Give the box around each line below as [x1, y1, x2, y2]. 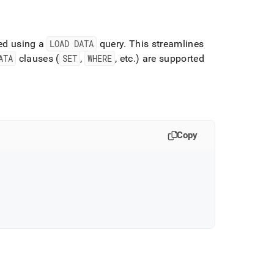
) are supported [136, 53, 204, 64]
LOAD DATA [50, 38, 94, 50]
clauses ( [16, 53, 59, 64]
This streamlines [126, 38, 204, 50]
